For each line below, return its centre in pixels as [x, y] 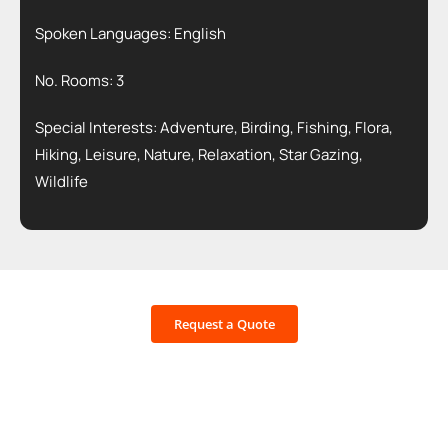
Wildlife [61, 181]
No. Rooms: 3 [79, 80]
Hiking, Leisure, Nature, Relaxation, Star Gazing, [198, 154]
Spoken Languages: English [130, 33]
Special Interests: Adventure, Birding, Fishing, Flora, [213, 127]
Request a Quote [224, 324]
